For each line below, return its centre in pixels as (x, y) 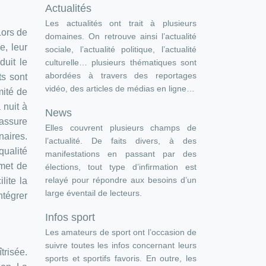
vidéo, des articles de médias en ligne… (120, 88)
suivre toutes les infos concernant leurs (121, 245)
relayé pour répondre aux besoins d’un (121, 180)
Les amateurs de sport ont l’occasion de (121, 232)
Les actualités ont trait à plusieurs (121, 23)
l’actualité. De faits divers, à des (121, 141)
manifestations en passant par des (121, 154)
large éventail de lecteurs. (94, 193)
